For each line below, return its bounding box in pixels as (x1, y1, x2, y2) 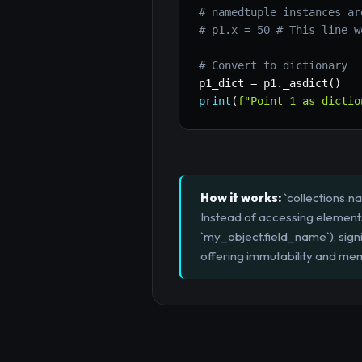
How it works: (200, 190, 281, 206)
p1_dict (199, 77, 250, 90)
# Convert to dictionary (199, 59, 347, 73)
